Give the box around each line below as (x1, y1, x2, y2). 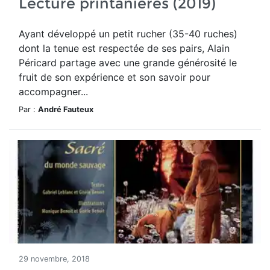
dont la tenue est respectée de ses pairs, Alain (19, 42, 230, 54)
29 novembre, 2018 (19, 254, 90, 263)
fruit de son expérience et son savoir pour (19, 71, 210, 83)
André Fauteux (38, 105, 93, 114)
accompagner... (19, 86, 88, 98)
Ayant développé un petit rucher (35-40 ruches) (19, 28, 237, 40)
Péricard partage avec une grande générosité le (19, 57, 237, 69)
